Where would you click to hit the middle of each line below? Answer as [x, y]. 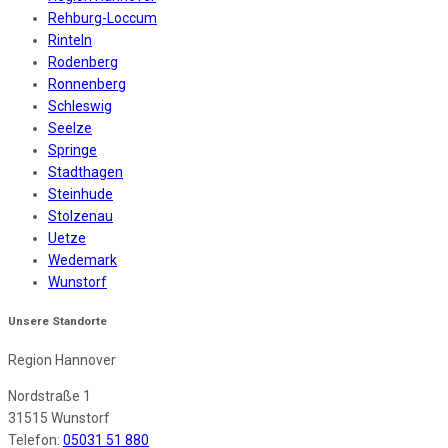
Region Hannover [62, 360]
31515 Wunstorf [59, 418]
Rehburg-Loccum [102, 17]
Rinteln [70, 39]
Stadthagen [85, 171]
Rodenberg [83, 61]
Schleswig [80, 105]
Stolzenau [80, 215]
